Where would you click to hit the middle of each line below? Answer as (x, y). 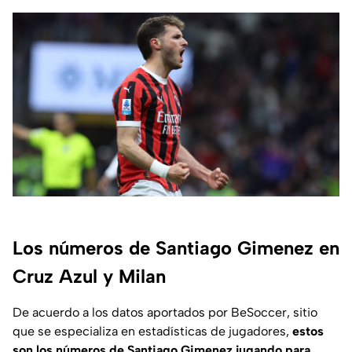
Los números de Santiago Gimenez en (176, 248)
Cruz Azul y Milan (89, 277)
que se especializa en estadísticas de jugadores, (152, 332)
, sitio (302, 313)
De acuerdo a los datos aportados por (122, 313)
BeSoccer (259, 313)
